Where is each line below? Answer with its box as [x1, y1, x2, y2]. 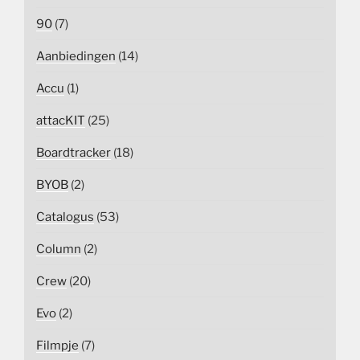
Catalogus [36, 209, 94, 224]
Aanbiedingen [36, 48, 116, 63]
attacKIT [36, 112, 85, 128]
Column [36, 241, 81, 256]
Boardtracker [36, 145, 111, 160]
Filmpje [36, 337, 79, 353]
